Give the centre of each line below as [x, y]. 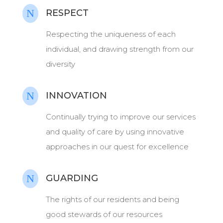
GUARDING [72, 178]
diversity [60, 64]
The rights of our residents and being [112, 199]
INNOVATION [76, 95]
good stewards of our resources [104, 214]
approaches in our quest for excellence [117, 146]
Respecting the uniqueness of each [111, 34]
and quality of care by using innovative [115, 131]
